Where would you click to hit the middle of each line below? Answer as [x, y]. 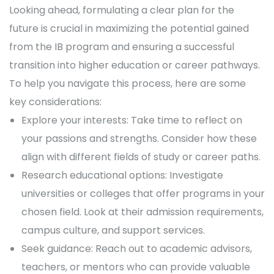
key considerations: [55, 102]
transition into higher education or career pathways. [135, 65]
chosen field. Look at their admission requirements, [143, 212]
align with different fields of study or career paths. [141, 157]
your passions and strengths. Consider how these [139, 139]
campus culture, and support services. [113, 231]
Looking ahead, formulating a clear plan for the [122, 10]
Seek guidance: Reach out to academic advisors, [137, 249]
